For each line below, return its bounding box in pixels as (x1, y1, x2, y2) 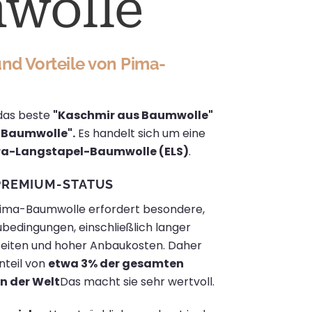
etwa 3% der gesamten (47, 256, 184, 272)
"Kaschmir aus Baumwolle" (53, 107, 214, 123)
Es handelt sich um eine (75, 125, 206, 141)
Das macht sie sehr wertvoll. (59, 274, 214, 290)
